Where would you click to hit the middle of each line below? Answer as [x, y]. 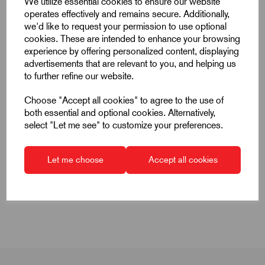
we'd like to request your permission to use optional [126, 26]
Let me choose [75, 160]
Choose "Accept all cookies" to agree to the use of [124, 100]
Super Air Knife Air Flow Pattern [132, 72]
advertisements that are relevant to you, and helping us [130, 64]
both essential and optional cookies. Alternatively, [120, 113]
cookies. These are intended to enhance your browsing [132, 39]
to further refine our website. [79, 76]
